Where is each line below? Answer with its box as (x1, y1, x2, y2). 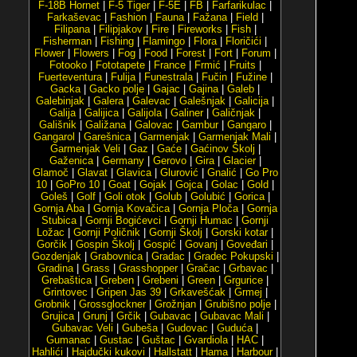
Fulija (110, 71, 135, 83)
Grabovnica (89, 250, 143, 262)
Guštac (142, 334, 175, 346)
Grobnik (33, 298, 70, 310)
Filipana (53, 23, 90, 35)
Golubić (190, 190, 226, 202)
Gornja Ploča (178, 202, 238, 214)
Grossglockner (78, 298, 146, 310)
